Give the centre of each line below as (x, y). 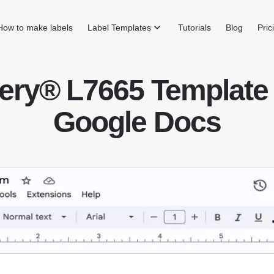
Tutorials (195, 28)
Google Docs (137, 122)
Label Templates (120, 28)
